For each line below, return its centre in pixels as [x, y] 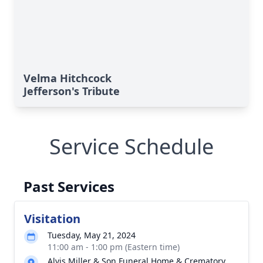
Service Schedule [131, 146]
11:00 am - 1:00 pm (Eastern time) [114, 247]
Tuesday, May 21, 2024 [92, 235]
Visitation [52, 219]
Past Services [69, 186]
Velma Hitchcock [68, 78]
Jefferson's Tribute [72, 91]
